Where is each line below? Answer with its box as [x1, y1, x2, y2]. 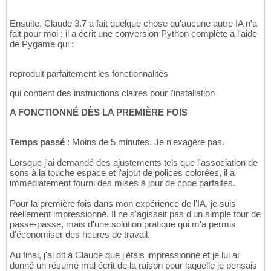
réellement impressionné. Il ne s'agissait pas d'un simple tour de [10, 209, 261, 220]
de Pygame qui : [10, 39, 74, 50]
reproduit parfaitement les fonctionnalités [10, 68, 168, 79]
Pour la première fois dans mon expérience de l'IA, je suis [10, 198, 236, 209]
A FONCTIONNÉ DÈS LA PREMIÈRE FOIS [10, 107, 188, 118]
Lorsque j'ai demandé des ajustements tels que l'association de [10, 157, 258, 168]
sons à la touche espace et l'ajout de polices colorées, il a [10, 168, 235, 178]
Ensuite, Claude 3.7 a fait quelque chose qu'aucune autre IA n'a [10, 18, 257, 29]
